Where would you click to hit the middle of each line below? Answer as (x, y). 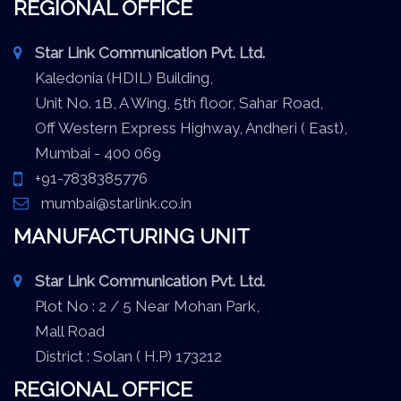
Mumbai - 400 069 (87, 154)
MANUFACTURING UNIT (132, 236)
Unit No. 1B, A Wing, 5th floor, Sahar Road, (168, 103)
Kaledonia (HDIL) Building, (113, 78)
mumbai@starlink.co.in (115, 204)
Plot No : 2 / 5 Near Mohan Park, (137, 307)
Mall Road (59, 332)
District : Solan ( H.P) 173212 (118, 357)
